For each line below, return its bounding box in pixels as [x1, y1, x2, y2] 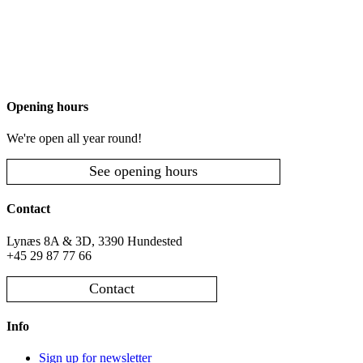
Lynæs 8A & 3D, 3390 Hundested [6, 233, 182, 248]
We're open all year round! [6, 130, 142, 145]
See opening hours [89, 163, 198, 180]
